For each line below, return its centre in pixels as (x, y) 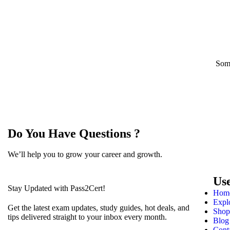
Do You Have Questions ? (74, 133)
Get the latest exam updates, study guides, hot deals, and (99, 207)
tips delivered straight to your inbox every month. (87, 217)
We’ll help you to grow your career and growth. (85, 154)
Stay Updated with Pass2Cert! (56, 188)
